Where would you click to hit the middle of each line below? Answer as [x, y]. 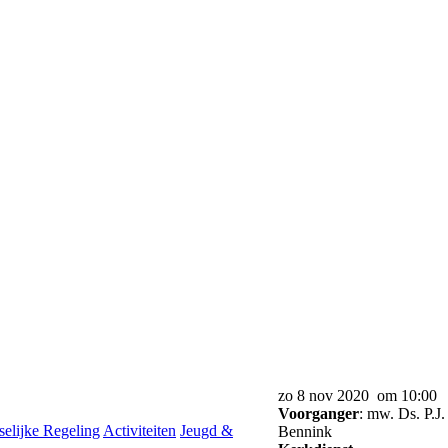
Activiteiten [139, 430]
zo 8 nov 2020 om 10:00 [357, 395]
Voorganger [318, 413]
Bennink [305, 431]
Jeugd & [206, 430]
